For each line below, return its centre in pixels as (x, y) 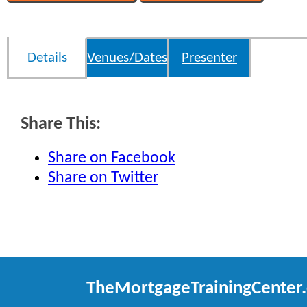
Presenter (209, 58)
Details (47, 58)
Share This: (61, 125)
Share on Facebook (112, 158)
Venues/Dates (127, 58)
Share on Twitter (103, 178)
